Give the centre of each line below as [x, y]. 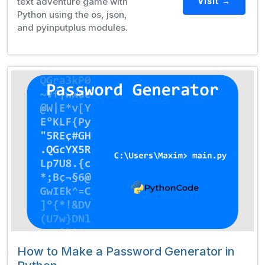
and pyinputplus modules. [72, 27]
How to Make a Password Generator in [126, 251]
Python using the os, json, [72, 14]
